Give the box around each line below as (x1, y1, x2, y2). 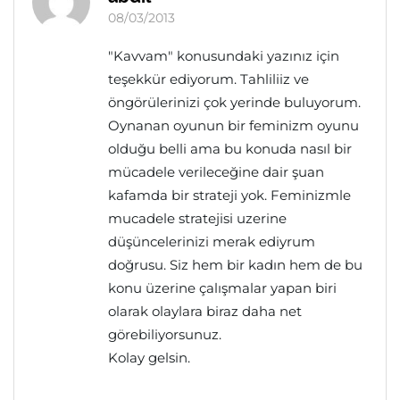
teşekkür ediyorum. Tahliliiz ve (108, 71, 309, 87)
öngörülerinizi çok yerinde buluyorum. (108, 94, 361, 111)
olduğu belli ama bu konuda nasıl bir (108, 140, 352, 157)
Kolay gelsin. (108, 349, 190, 366)
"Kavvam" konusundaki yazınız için (108, 47, 339, 64)
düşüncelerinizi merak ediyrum (108, 233, 315, 250)
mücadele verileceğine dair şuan (108, 163, 324, 180)
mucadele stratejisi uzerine (108, 210, 287, 227)
